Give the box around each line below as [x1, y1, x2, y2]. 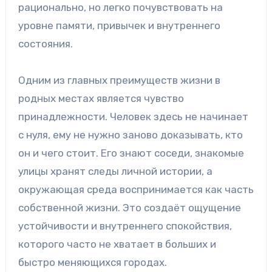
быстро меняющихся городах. [18, 256, 167, 269]
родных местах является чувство [18, 92, 184, 105]
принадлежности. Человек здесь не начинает [18, 110, 248, 123]
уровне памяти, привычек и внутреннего [18, 19, 220, 32]
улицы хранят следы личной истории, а [18, 165, 212, 178]
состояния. [18, 38, 73, 50]
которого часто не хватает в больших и [18, 238, 216, 251]
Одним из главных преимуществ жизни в [18, 74, 220, 87]
